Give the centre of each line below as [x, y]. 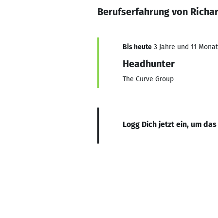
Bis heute [137, 47]
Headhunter [149, 64]
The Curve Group [148, 79]
